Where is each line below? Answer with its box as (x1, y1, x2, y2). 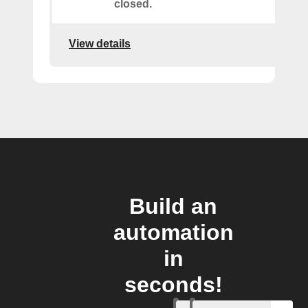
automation (113, 220, 234, 245)
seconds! (124, 272, 223, 297)
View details (69, 37, 131, 49)
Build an (129, 194, 217, 219)
